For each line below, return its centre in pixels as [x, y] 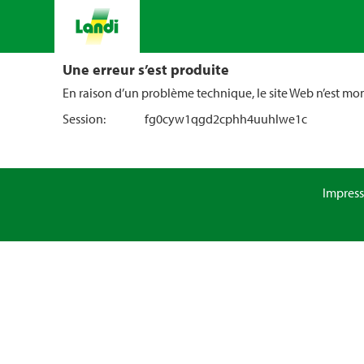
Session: [84, 119]
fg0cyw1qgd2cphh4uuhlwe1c [225, 119]
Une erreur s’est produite [146, 69]
